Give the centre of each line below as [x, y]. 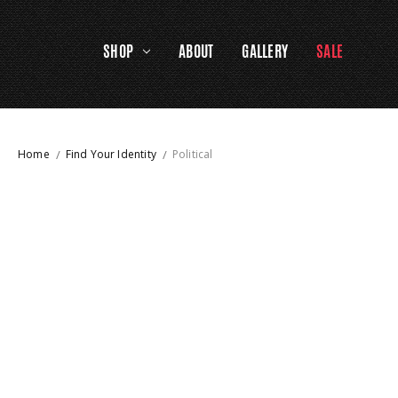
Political [192, 154]
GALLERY [265, 51]
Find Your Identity [111, 154]
